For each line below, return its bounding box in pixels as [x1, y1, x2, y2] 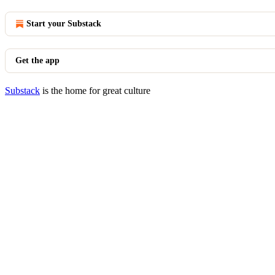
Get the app [15, 56, 60, 65]
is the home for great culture [40, 85, 150, 96]
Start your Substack [26, 19, 101, 28]
